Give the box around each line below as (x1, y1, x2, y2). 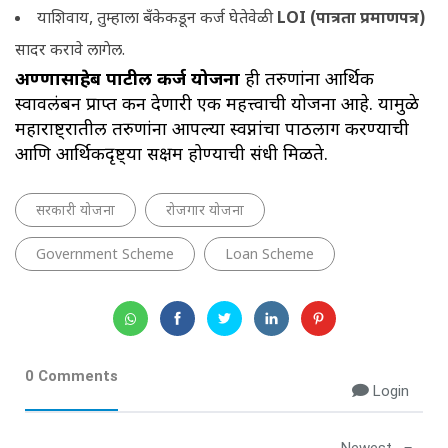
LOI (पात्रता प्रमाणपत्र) (273, 8, 426, 30)
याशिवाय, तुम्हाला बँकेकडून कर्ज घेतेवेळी (37, 8, 273, 30)
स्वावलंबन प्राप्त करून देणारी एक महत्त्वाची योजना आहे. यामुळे (15, 93, 419, 117)
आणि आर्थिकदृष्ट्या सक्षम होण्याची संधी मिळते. (15, 143, 328, 167)
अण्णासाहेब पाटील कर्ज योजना (15, 68, 240, 92)
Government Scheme (36, 245, 174, 265)
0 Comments (25, 366, 118, 385)
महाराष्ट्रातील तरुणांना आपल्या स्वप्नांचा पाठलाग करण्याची (15, 118, 409, 142)
